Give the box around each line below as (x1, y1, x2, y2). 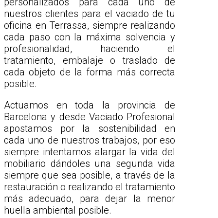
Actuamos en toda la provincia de (4, 99, 175, 111)
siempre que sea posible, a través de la (4, 169, 175, 182)
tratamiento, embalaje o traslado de (4, 54, 175, 67)
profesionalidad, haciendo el (4, 43, 175, 55)
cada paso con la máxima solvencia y (4, 31, 175, 43)
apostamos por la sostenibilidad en (4, 123, 175, 135)
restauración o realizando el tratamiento (4, 181, 175, 193)
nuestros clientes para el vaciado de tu (4, 8, 175, 20)
